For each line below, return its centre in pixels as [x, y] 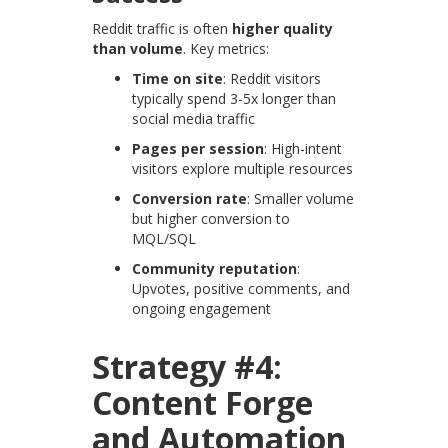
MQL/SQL [164, 239]
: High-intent [303, 149]
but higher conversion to [211, 219]
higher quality [283, 29]
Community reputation [215, 269]
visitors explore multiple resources [243, 169]
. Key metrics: [226, 49]
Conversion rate [190, 199]
